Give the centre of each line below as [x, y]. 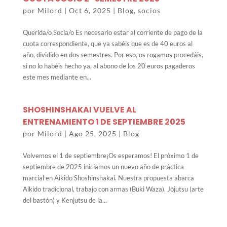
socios [149, 11]
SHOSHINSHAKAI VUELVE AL [79, 110]
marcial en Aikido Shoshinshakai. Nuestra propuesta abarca [108, 178]
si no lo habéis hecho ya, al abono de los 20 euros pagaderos [109, 66]
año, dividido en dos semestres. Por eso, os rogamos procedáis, [113, 55]
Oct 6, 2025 [90, 11]
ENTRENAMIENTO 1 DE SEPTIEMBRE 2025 [104, 122]
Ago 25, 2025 [92, 134]
